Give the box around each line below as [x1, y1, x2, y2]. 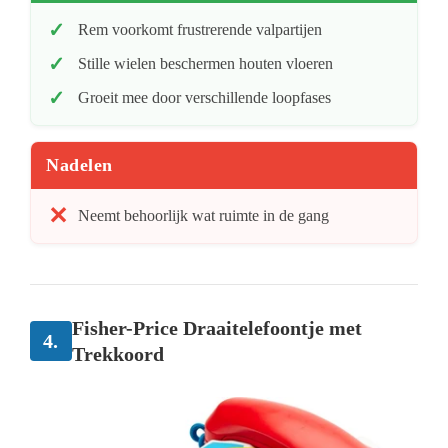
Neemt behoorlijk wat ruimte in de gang [78, 206, 329, 224]
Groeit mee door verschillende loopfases [78, 88, 331, 106]
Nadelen [46, 154, 113, 175]
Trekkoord [72, 342, 164, 365]
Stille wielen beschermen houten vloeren [78, 54, 333, 72]
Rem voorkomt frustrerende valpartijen [78, 20, 322, 38]
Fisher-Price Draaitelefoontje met [72, 316, 362, 339]
